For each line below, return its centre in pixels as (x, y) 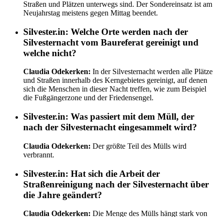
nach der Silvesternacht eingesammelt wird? (110, 127)
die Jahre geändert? (63, 195)
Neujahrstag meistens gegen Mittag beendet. (91, 13)
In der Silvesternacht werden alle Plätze (152, 72)
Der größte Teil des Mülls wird (139, 146)
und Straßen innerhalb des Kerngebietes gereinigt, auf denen (115, 80)
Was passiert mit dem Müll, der (131, 117)
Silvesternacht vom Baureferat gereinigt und (111, 42)
